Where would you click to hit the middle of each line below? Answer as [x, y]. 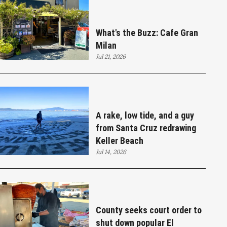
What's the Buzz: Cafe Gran [147, 33]
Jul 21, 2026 [111, 57]
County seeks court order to [149, 210]
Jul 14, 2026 [111, 152]
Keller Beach [120, 140]
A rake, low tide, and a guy [145, 115]
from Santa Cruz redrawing [146, 128]
